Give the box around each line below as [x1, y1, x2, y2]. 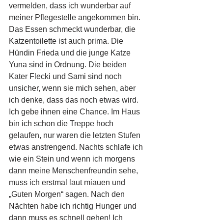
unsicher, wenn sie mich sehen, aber [9, 84, 137, 93]
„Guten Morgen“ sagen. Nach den [9, 190, 127, 199]
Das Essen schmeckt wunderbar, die [9, 25, 137, 34]
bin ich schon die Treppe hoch [9, 119, 115, 128]
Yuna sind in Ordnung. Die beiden [9, 60, 129, 69]
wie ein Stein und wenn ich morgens [9, 155, 137, 164]
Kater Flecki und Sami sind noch [9, 72, 124, 81]
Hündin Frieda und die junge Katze [9, 49, 133, 57]
